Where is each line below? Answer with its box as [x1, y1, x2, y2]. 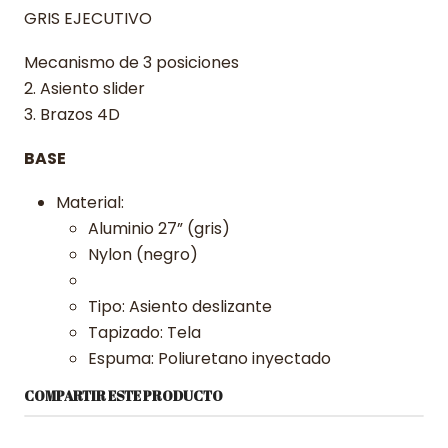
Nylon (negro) [88, 243, 198, 266]
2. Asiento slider [24, 77, 145, 100]
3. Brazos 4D [24, 103, 120, 126]
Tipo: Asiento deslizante [88, 295, 272, 318]
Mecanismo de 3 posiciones [24, 51, 239, 74]
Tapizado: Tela [88, 321, 201, 344]
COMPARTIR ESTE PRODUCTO [24, 387, 223, 405]
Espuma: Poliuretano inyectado [88, 347, 331, 370]
